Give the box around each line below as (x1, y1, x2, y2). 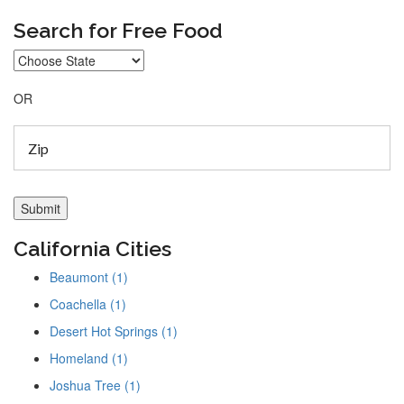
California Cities (14, 236, 171, 261)
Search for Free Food (14, 18, 223, 42)
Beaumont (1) (50, 268, 128, 286)
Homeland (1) (50, 349, 128, 367)
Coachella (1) (50, 295, 126, 313)
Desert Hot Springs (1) (50, 322, 178, 340)
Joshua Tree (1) (50, 376, 141, 394)
